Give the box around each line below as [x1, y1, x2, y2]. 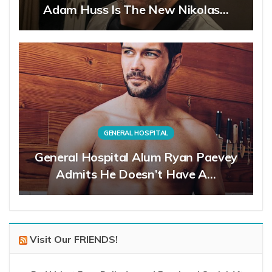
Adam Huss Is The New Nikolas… [43, 2, 229, 18]
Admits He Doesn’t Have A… [56, 166, 216, 182]
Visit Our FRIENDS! [30, 233, 118, 246]
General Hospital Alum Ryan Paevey [34, 149, 238, 165]
